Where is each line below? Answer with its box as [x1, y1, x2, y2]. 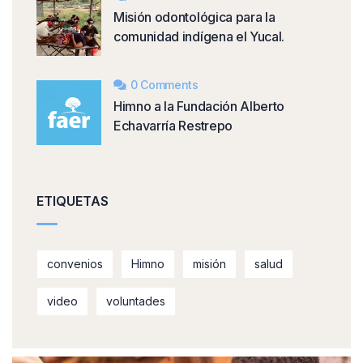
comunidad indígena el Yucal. [113, 28, 285, 45]
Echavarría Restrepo [113, 117, 233, 135]
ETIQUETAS [36, 193, 109, 210]
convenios [47, 257, 103, 271]
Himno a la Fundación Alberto [113, 98, 285, 115]
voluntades [106, 294, 165, 309]
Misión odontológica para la [113, 9, 275, 26]
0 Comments [130, 78, 199, 92]
